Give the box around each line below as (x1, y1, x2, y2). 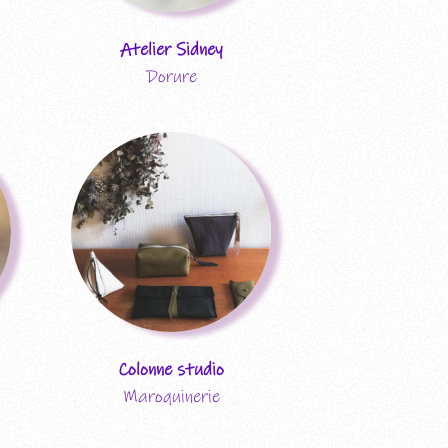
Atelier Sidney (119, 38, 223, 61)
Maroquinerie (122, 385, 220, 408)
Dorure (145, 65, 197, 88)
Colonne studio (118, 358, 224, 381)
